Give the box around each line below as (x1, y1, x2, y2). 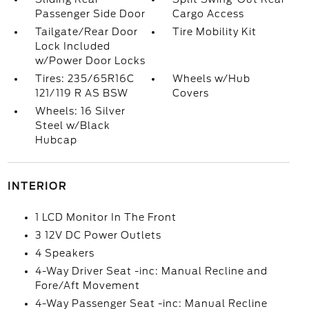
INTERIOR (7, 181, 67, 192)
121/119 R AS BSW (34, 88, 128, 99)
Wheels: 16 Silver (34, 106, 126, 117)
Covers (172, 88, 210, 99)
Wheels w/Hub (172, 73, 251, 85)
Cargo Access (172, 8, 245, 20)
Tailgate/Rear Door (34, 26, 138, 38)
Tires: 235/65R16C (34, 73, 134, 85)
